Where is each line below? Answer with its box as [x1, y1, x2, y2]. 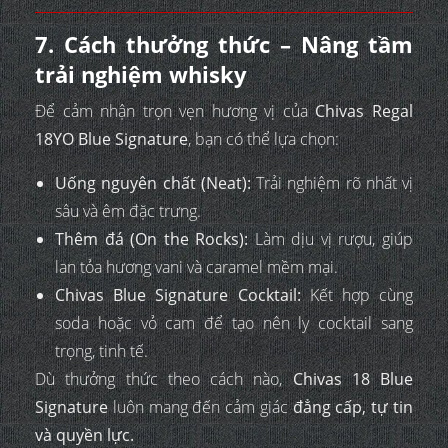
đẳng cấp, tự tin [292, 395, 414, 418]
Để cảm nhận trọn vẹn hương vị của [35, 99, 316, 122]
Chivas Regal [315, 99, 414, 122]
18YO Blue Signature [35, 127, 188, 150]
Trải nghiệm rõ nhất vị [250, 171, 413, 194]
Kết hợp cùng [300, 283, 413, 306]
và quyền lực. [35, 423, 134, 446]
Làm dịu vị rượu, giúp [248, 227, 414, 250]
